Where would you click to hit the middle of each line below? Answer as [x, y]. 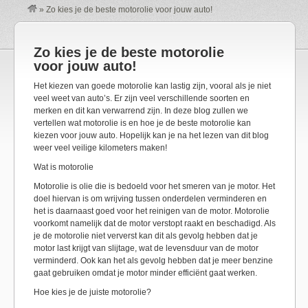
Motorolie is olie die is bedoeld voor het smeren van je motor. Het [154, 186]
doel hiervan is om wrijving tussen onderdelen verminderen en [150, 199]
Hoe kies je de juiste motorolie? [92, 292]
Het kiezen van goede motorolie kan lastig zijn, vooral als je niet [152, 86]
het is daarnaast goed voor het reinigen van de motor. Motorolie [152, 211]
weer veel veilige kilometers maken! [100, 148]
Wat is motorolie [64, 167]
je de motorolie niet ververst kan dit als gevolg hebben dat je [146, 236]
